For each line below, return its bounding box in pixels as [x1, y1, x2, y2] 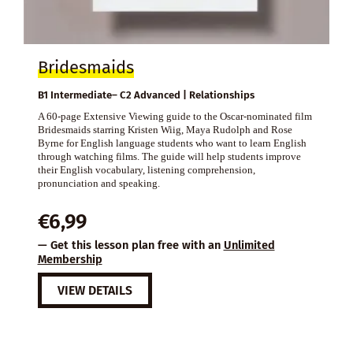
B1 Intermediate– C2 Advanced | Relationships [37, 89, 255, 102]
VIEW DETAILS [57, 282, 132, 298]
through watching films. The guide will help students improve [37, 150, 301, 163]
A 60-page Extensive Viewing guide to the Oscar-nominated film [37, 110, 312, 123]
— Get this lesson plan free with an [37, 238, 224, 253]
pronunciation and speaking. [37, 177, 160, 190]
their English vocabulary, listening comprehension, [37, 164, 255, 176]
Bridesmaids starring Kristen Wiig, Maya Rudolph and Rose [37, 124, 292, 136]
